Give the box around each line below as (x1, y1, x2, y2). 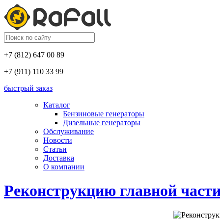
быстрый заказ (4, 84, 53, 92)
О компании (43, 163, 84, 171)
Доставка (43, 154, 74, 162)
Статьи (43, 145, 67, 153)
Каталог (43, 101, 70, 109)
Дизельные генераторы (63, 118, 140, 127)
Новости (43, 136, 72, 144)
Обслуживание (43, 127, 94, 136)
